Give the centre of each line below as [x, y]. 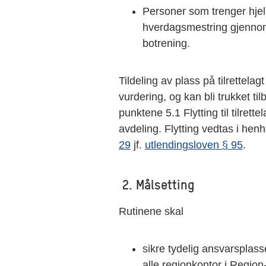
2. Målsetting [157, 184]
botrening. [166, 43]
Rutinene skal [151, 211]
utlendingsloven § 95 [194, 145]
